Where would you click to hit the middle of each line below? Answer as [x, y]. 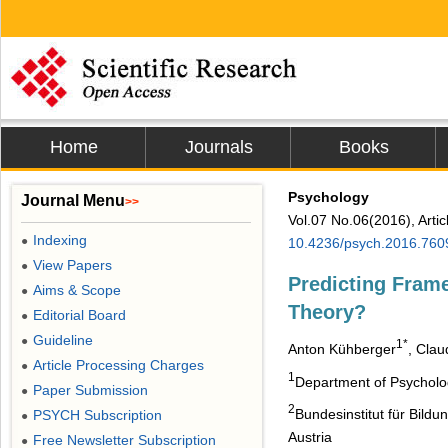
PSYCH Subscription [97, 415]
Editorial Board [79, 315]
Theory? [327, 312]
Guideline [63, 340]
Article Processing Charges [118, 365]
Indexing [60, 240]
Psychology [328, 197]
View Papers [72, 265]
